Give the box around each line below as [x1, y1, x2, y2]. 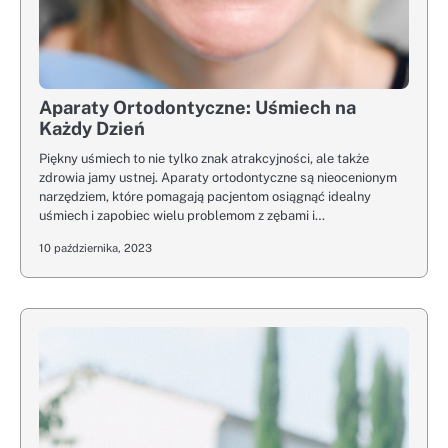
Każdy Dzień [39, 117, 145, 139]
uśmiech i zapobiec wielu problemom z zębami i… [39, 207, 325, 223]
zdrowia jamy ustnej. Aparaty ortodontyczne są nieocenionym [39, 169, 397, 185]
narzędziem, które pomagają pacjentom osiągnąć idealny [39, 188, 371, 204]
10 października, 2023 [39, 240, 152, 255]
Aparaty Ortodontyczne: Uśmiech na [39, 96, 356, 118]
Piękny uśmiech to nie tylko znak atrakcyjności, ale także [39, 150, 369, 166]
